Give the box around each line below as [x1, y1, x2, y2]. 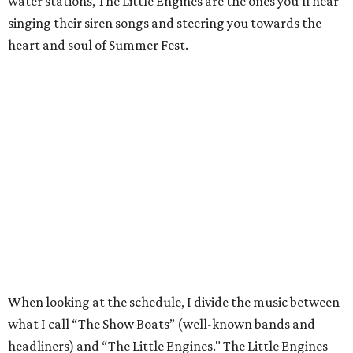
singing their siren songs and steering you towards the [8, 15, 321, 31]
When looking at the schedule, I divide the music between [8, 294, 340, 310]
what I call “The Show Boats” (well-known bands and [8, 316, 315, 332]
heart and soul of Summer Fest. [8, 37, 188, 53]
